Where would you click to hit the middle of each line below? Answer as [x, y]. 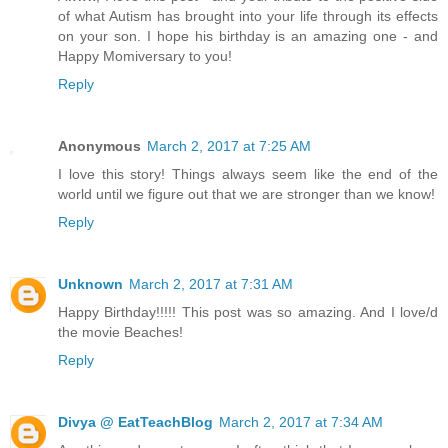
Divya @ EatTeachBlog [135, 422]
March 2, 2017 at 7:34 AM [301, 422]
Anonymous [99, 146]
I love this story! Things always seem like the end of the [248, 174]
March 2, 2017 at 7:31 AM [211, 284]
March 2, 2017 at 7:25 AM [229, 146]
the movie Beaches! [120, 332]
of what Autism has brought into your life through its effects [248, 16]
